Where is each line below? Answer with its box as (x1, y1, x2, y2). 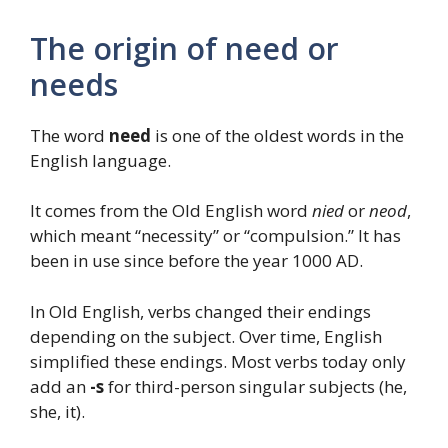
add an (30, 374, 90, 398)
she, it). (30, 399, 85, 423)
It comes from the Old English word (30, 199, 312, 223)
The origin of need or (30, 27, 339, 69)
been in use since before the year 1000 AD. (30, 249, 363, 273)
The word (30, 123, 109, 147)
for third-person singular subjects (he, (104, 374, 407, 398)
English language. (30, 148, 171, 172)
